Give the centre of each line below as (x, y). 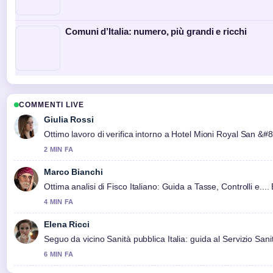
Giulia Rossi (69, 120)
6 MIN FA (59, 254)
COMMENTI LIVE (51, 105)
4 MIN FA (59, 202)
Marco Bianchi (73, 172)
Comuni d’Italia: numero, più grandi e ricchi (156, 32)
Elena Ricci (67, 225)
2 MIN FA (59, 150)
